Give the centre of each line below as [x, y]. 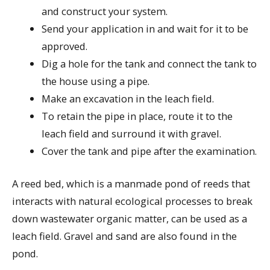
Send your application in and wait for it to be [145, 29]
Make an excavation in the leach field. [128, 99]
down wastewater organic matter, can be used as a [130, 218]
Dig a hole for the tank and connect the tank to [149, 64]
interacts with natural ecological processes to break [132, 201]
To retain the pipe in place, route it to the [137, 116]
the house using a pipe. [96, 81]
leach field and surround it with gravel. [132, 134]
